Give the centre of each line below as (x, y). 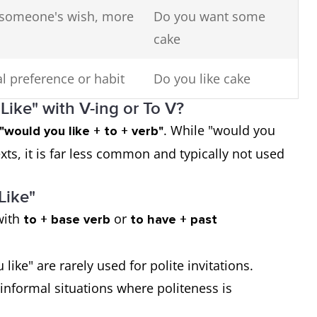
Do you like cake (202, 79)
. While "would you (219, 130)
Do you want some (209, 16)
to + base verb (67, 219)
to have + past (174, 219)
